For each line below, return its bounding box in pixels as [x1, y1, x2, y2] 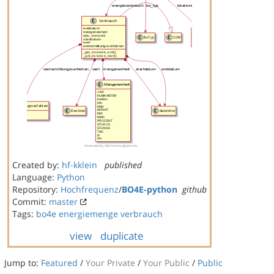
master [49, 196, 78, 207]
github [182, 183, 207, 195]
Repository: [12, 183, 61, 195]
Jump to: [4, 257, 41, 268]
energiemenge [59, 208, 118, 220]
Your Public [143, 257, 190, 268]
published [105, 159, 142, 171]
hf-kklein [62, 159, 97, 171]
